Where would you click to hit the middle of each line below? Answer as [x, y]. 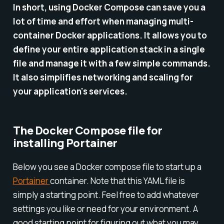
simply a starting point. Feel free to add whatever [106, 194]
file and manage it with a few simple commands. [111, 63]
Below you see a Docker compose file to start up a [107, 166]
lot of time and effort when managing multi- [103, 21]
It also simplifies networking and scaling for [103, 77]
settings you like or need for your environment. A [105, 208]
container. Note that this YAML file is [117, 180]
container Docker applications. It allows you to [110, 35]
